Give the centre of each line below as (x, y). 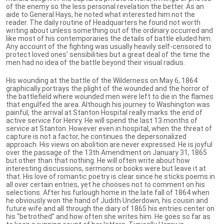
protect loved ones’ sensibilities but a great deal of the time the (108, 54)
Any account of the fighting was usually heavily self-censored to (109, 46)
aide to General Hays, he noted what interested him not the (100, 14)
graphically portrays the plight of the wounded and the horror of (107, 88)
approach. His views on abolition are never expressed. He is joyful (109, 144)
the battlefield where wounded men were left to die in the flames (110, 96)
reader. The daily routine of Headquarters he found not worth (103, 22)
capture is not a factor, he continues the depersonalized (96, 136)
